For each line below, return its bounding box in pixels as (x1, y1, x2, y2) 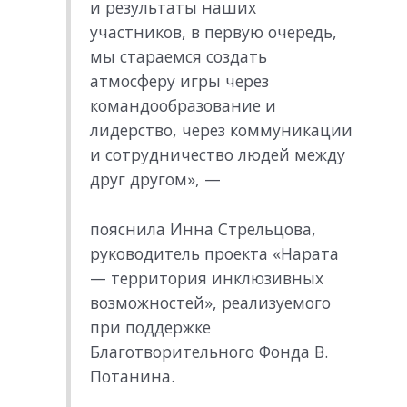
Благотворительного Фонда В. (89, 341, 328, 363)
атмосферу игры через (89, 70, 269, 93)
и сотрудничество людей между (89, 144, 345, 166)
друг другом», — (89, 168, 221, 191)
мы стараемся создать (89, 45, 267, 68)
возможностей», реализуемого (89, 292, 331, 314)
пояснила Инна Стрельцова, (89, 218, 316, 241)
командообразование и (89, 94, 276, 117)
